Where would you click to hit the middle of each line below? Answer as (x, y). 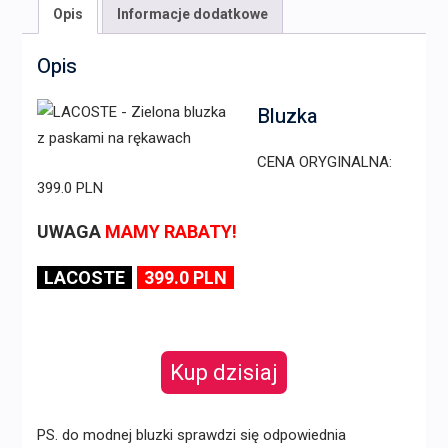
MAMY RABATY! (170, 231)
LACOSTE (84, 277)
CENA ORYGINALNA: (324, 161)
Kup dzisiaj (223, 372)
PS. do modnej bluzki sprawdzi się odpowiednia (191, 434)
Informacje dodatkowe (192, 13)
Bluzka (286, 116)
